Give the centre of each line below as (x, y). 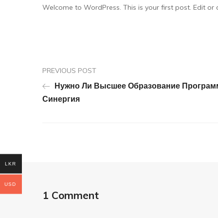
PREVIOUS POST (69, 71)
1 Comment (71, 195)
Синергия (61, 99)
